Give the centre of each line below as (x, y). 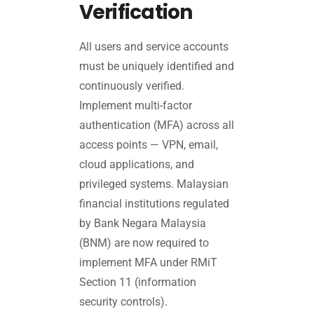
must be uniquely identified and (156, 67)
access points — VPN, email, (148, 145)
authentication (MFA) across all (156, 125)
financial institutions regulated (154, 204)
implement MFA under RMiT (148, 263)
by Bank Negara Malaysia (142, 224)
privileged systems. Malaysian (153, 184)
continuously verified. (131, 86)
